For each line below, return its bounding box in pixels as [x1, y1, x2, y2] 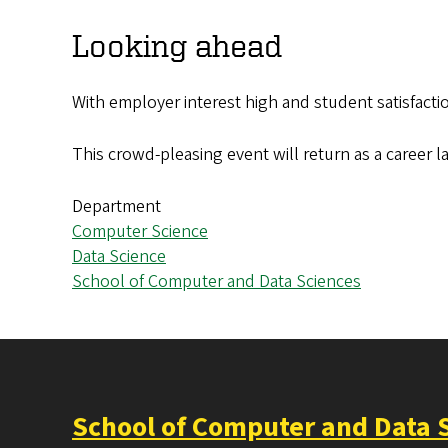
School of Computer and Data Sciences [72, 269, 361, 295]
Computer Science [72, 219, 208, 245]
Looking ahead [72, 28, 282, 63]
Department [72, 194, 161, 220]
